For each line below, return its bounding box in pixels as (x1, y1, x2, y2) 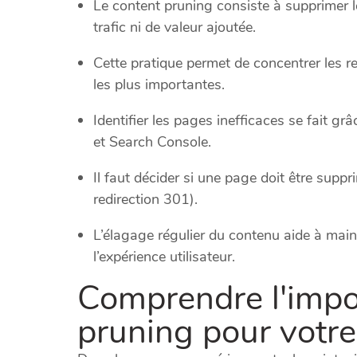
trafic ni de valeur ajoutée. (93, 17, 256, 37)
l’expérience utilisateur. (93, 246, 235, 266)
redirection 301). (93, 189, 198, 209)
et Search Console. (93, 131, 211, 151)
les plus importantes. (93, 74, 225, 94)
